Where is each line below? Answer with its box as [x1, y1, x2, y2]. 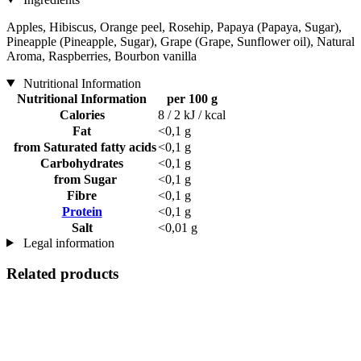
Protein [61, 204, 102, 218]
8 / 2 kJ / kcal [158, 107, 226, 122]
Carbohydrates [40, 156, 123, 170]
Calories [59, 107, 105, 122]
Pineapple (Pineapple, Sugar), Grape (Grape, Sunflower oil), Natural [6, 34, 355, 48]
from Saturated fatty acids [7, 139, 156, 154]
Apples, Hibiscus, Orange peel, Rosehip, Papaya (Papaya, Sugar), [6, 19, 342, 34]
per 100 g [166, 91, 218, 106]
